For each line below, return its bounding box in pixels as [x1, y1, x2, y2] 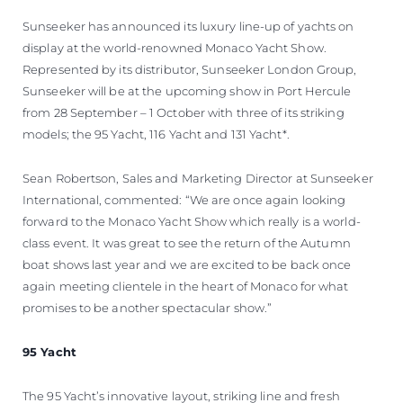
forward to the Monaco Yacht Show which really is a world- [22, 213, 361, 228]
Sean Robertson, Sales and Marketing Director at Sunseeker [22, 170, 373, 185]
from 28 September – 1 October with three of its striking [22, 104, 345, 120]
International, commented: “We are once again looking [22, 192, 346, 207]
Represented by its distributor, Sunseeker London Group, [22, 61, 357, 76]
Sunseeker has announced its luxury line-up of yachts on [22, 18, 354, 33]
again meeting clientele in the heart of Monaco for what [22, 278, 349, 293]
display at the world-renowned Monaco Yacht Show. [22, 40, 327, 55]
